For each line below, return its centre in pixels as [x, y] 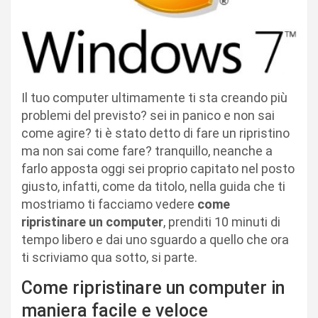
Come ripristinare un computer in [153, 288]
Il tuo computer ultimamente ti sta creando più [154, 98]
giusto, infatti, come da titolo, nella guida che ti [153, 187]
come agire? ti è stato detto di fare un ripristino [155, 133]
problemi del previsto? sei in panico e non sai [148, 116]
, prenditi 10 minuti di [222, 222]
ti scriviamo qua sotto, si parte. [109, 258]
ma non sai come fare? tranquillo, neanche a [147, 151]
